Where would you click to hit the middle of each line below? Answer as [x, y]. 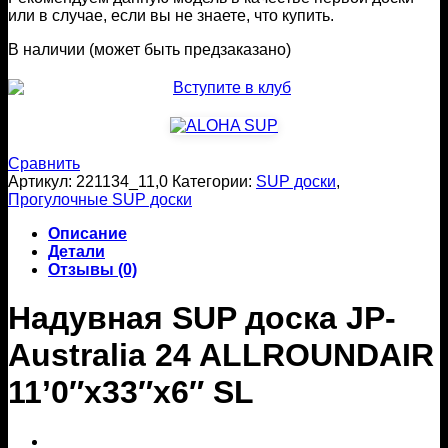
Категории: [214, 181]
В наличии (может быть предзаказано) [149, 49]
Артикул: [42, 181]
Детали [76, 251]
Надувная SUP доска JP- [202, 318]
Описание [87, 233]
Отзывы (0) [92, 269]
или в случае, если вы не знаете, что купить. [171, 15]
